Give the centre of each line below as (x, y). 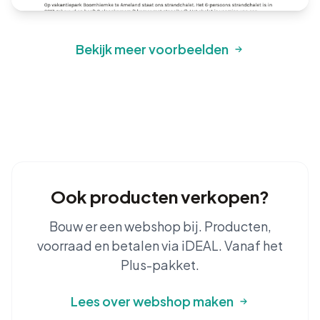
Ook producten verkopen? (160, 196)
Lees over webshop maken (152, 301)
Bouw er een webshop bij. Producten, (160, 226)
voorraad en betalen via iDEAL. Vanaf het (160, 245)
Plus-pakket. (160, 265)
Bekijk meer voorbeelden (152, 49)
